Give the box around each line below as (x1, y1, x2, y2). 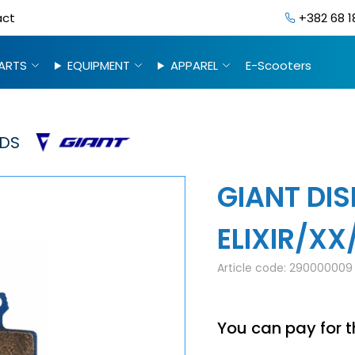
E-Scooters (245, 57, 311, 74)
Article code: (217, 259, 290, 276)
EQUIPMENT (67, 57, 130, 74)
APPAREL (170, 57, 218, 74)
